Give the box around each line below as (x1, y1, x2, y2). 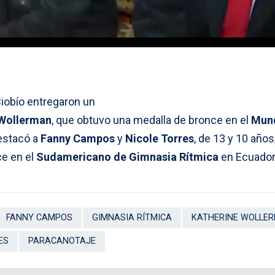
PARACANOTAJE (28, 235, 96, 246)
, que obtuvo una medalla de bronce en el (52, 113, 251, 126)
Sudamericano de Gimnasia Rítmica (36, 150, 219, 163)
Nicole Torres (125, 131, 194, 145)
